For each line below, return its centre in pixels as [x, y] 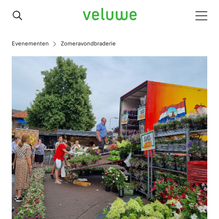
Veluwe [96, 15]
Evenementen [30, 44]
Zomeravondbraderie [88, 44]
